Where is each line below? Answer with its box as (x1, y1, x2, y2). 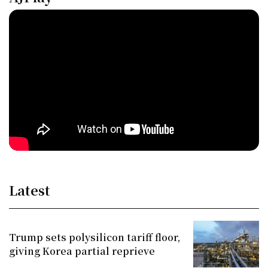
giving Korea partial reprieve (9, 243, 155, 258)
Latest (9, 180, 50, 199)
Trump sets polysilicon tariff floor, (9, 230, 180, 244)
